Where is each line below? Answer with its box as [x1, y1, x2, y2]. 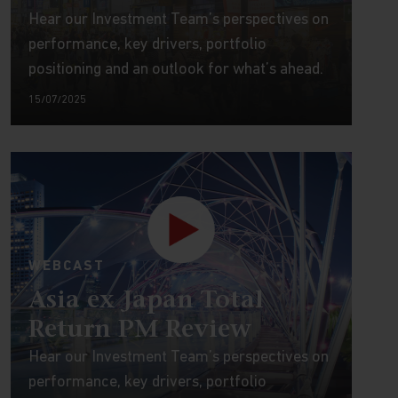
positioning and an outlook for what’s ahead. [28, 61, 323, 78]
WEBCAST [28, 259, 105, 274]
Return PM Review [28, 318, 251, 343]
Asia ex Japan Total [28, 289, 264, 314]
